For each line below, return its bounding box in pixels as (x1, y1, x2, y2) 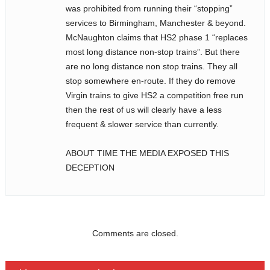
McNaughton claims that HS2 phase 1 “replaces (65, 33, 248, 42)
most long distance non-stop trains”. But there (65, 47, 240, 57)
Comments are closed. (92, 228, 178, 238)
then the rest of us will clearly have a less (65, 105, 222, 115)
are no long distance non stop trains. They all (65, 61, 237, 71)
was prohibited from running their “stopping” (65, 4, 233, 13)
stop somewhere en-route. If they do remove (65, 76, 236, 86)
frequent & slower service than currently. (65, 119, 219, 129)
